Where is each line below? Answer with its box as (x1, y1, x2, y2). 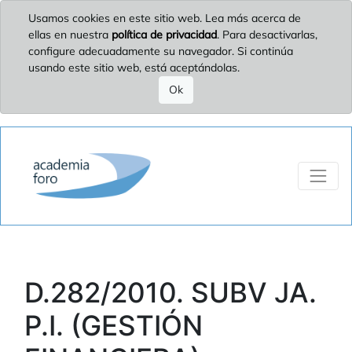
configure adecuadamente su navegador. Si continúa (28, 44, 293, 58)
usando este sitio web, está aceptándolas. (28, 60, 240, 75)
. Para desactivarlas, (217, 27, 317, 42)
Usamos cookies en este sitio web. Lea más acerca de (28, 11, 301, 25)
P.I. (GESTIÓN (24, 308, 203, 342)
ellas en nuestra (28, 27, 112, 42)
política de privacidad (112, 27, 217, 42)
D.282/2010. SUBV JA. (24, 275, 317, 309)
